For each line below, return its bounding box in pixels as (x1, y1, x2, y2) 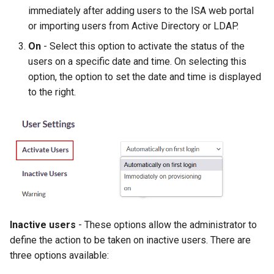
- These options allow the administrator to (76, 218, 257, 231)
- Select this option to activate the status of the (41, 40, 245, 53)
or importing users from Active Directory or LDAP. (28, 20, 239, 32)
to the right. (28, 86, 76, 98)
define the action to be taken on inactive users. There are (10, 234, 251, 246)
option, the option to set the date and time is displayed (28, 71, 261, 83)
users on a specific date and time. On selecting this (28, 56, 246, 68)
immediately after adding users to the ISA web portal (28, 5, 254, 17)
